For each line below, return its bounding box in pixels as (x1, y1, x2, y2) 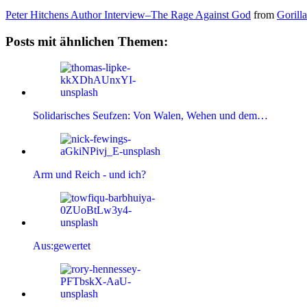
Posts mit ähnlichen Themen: (5, 34, 168, 49)
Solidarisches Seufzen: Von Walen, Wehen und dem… (33, 110, 268, 122)
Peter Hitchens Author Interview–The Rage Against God (5, 8, 251, 21)
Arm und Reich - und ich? (33, 169, 146, 181)
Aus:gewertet (33, 240, 90, 252)
